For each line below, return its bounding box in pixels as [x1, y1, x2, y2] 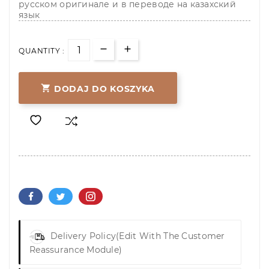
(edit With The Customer [116, 231, 225, 242]
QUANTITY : [19, 46, 64, 56]
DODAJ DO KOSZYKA [54, 83, 156, 94]
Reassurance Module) [29, 244, 122, 256]
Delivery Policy [50, 231, 116, 242]
